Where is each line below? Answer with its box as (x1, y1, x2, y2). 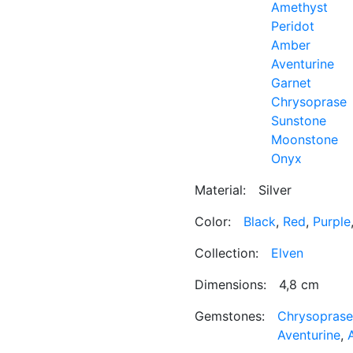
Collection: (195, 245, 258, 261)
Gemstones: (195, 308, 265, 324)
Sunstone (271, 113, 326, 128)
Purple (313, 214, 351, 229)
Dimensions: (195, 277, 266, 292)
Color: (195, 214, 231, 229)
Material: (195, 182, 246, 198)
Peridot (271, 18, 314, 34)
